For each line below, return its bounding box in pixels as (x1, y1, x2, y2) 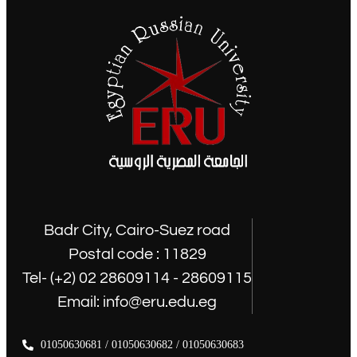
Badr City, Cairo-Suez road (44, 222, 230, 239)
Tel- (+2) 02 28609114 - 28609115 (22, 270, 252, 287)
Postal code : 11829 (68, 246, 206, 263)
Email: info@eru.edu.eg (57, 294, 217, 311)
